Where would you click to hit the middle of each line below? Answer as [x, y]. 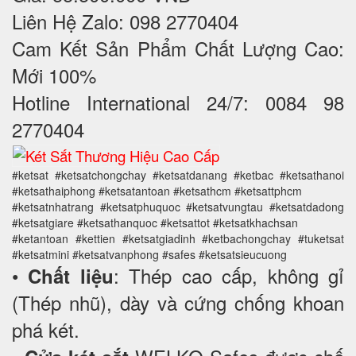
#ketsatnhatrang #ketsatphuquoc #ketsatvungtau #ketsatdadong [178, 207]
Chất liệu [71, 276]
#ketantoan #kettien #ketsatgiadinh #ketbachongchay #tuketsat [178, 239]
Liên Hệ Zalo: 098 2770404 [125, 21]
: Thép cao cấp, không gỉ [229, 276]
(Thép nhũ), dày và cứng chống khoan [178, 303]
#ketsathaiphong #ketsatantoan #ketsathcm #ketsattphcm [157, 191]
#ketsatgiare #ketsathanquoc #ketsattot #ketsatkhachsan [155, 223]
